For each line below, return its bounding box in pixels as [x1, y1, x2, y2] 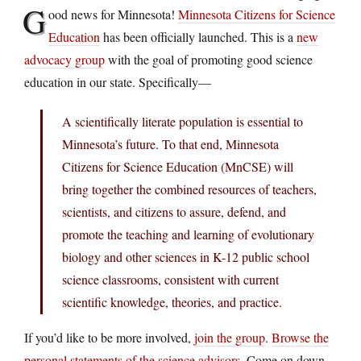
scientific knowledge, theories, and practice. [62, 293, 282, 311]
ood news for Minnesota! [48, 6, 178, 23]
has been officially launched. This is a [100, 28, 297, 46]
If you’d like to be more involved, [24, 329, 194, 346]
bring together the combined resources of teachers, [62, 180, 317, 198]
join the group [194, 329, 265, 346]
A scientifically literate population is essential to [62, 113, 303, 131]
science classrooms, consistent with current [62, 271, 279, 288]
